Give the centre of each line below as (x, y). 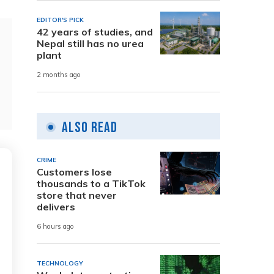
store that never (77, 195)
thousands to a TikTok (91, 183)
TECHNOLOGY (60, 263)
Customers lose (74, 172)
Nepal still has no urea (90, 43)
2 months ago (59, 75)
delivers (56, 206)
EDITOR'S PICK (60, 20)
